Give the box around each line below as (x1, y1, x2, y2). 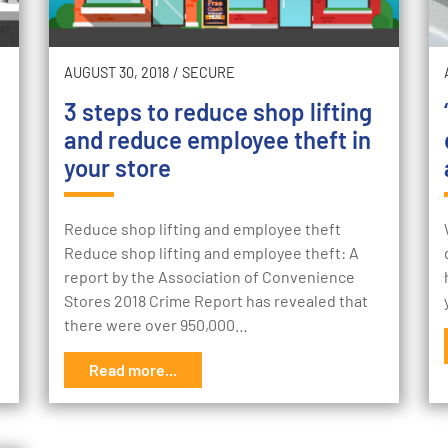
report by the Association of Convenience (64, 267, 355, 287)
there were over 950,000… (64, 315, 248, 335)
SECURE (182, 64, 235, 82)
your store (64, 153, 171, 183)
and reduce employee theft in (64, 125, 371, 155)
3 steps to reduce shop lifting (64, 97, 372, 127)
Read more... (89, 360, 177, 380)
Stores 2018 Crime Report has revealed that (64, 291, 368, 311)
